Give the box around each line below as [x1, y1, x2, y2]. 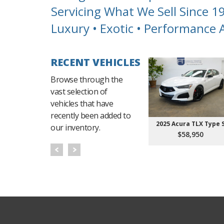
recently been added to [50, 109, 130, 121]
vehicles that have [50, 97, 113, 109]
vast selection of [50, 85, 107, 97]
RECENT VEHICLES [50, 55, 140, 69]
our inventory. [50, 121, 100, 133]
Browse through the [50, 73, 122, 85]
